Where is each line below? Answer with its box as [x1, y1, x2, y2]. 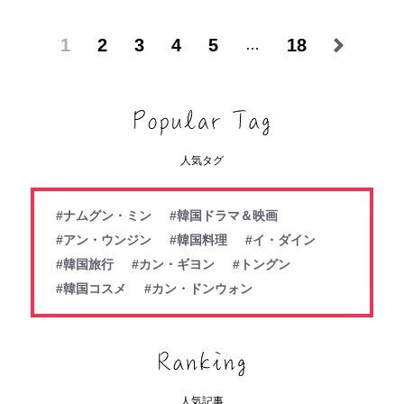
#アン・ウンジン [56, 232, 151, 247]
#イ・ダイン [245, 232, 316, 247]
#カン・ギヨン [132, 256, 215, 271]
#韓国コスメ [56, 280, 126, 296]
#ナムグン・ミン [56, 207, 151, 223]
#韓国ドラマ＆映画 [170, 207, 278, 223]
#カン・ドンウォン [144, 280, 252, 296]
